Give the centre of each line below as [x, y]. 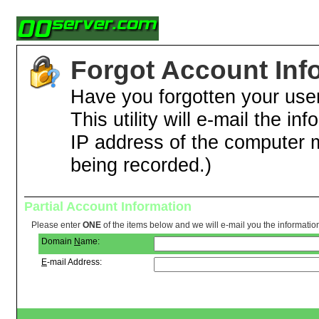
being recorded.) [141, 165]
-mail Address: [74, 262]
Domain [58, 241]
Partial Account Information [108, 206]
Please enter [57, 225]
